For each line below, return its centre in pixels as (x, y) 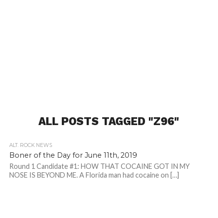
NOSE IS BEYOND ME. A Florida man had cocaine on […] (94, 175)
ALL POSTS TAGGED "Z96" (109, 121)
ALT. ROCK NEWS (30, 145)
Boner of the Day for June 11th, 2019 (73, 155)
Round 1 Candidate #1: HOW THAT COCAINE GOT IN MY (99, 166)
